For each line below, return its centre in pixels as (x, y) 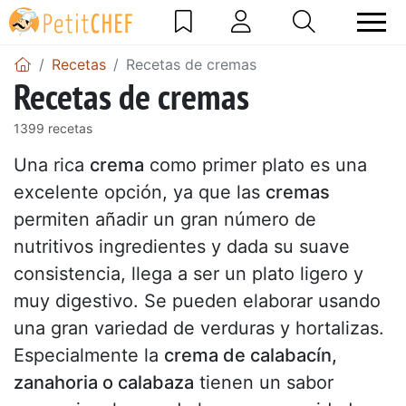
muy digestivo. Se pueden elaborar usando (197, 300)
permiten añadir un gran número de (165, 219)
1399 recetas (53, 128)
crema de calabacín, (251, 355)
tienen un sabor (264, 382)
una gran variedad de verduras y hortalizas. (199, 328)
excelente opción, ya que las (140, 192)
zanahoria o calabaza (104, 382)
